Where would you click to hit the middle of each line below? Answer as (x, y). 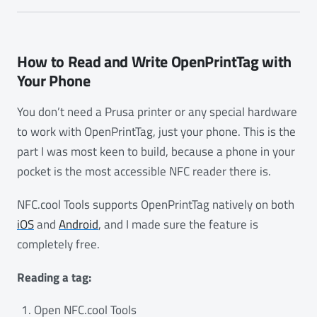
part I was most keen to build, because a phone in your (156, 152)
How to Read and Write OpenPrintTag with (155, 62)
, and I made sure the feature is (178, 225)
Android (79, 225)
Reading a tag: (54, 277)
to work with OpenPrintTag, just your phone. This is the (156, 132)
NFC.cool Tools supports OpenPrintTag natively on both (156, 205)
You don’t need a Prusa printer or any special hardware (157, 112)
